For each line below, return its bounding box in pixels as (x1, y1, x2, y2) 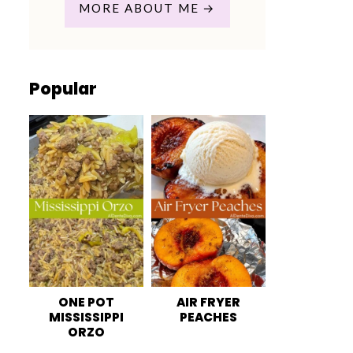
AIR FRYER (176, 293, 240, 310)
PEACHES (180, 308, 237, 325)
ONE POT (58, 293, 114, 310)
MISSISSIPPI (49, 308, 124, 325)
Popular (29, 77, 97, 101)
